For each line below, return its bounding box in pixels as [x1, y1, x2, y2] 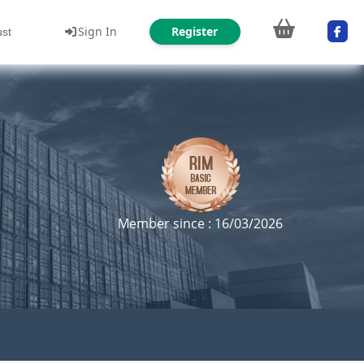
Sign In [77, 23, 117, 39]
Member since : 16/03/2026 [118, 214, 283, 232]
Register [171, 23, 218, 39]
